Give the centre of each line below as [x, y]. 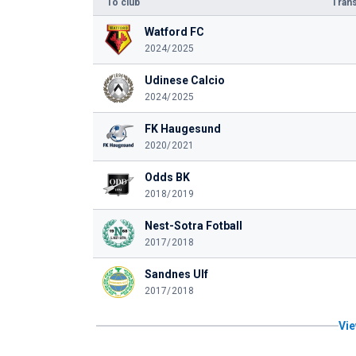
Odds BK [167, 177]
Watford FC [174, 32]
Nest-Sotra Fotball [193, 226]
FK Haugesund [182, 129]
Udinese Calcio [184, 80]
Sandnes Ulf [176, 274]
